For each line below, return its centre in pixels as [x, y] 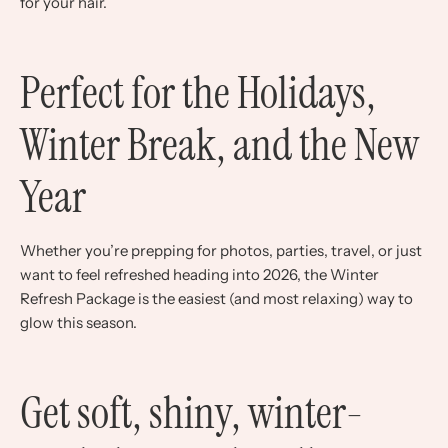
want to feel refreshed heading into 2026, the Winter [199, 274]
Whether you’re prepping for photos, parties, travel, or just [221, 250]
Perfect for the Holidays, [198, 92]
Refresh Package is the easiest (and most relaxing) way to [216, 298]
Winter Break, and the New [219, 144]
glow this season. [78, 322]
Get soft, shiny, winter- [192, 413]
